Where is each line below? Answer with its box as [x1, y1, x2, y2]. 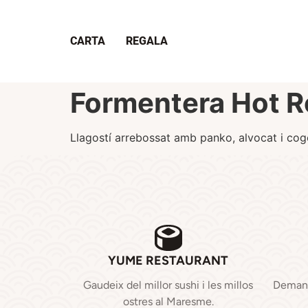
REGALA [126, 34, 168, 47]
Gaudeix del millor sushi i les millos [83, 278, 253, 292]
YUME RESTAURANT [108, 253, 228, 269]
